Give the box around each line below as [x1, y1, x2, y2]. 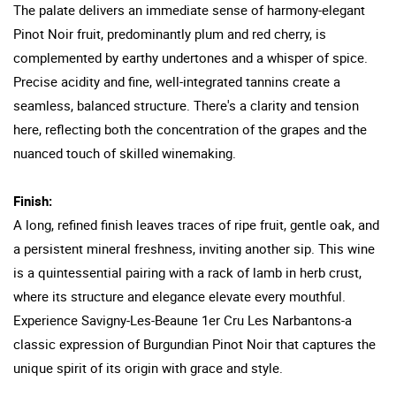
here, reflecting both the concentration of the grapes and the [13, 119, 367, 138]
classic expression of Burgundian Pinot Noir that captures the [13, 334, 376, 353]
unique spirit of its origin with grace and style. [13, 358, 283, 377]
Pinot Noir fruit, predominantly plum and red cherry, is [13, 24, 326, 42]
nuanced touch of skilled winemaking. [13, 143, 236, 162]
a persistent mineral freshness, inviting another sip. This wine [13, 239, 375, 257]
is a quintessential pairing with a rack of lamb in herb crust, [13, 263, 362, 281]
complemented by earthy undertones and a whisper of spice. [13, 48, 368, 66]
